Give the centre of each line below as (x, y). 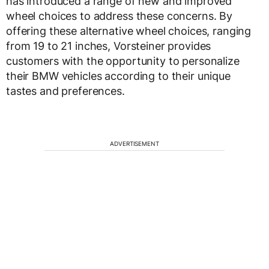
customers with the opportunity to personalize (123, 61)
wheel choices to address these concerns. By (119, 16)
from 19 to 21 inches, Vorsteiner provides (109, 46)
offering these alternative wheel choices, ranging (129, 31)
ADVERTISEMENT (134, 144)
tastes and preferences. (65, 91)
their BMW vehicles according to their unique (118, 76)
